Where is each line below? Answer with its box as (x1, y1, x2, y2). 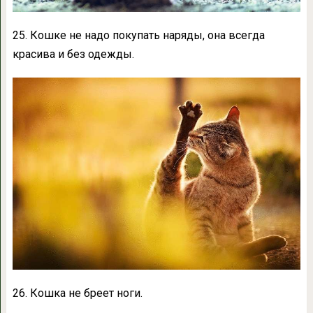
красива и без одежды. (12, 48, 134, 61)
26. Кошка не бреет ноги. (12, 286, 143, 300)
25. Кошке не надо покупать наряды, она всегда (12, 29, 265, 43)
